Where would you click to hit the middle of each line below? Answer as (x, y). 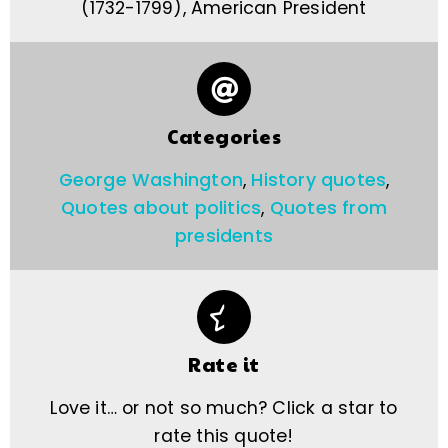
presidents (224, 236)
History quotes (319, 180)
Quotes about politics (161, 208)
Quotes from (328, 208)
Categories (224, 136)
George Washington (150, 180)
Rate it (224, 364)
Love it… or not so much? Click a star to (224, 408)
